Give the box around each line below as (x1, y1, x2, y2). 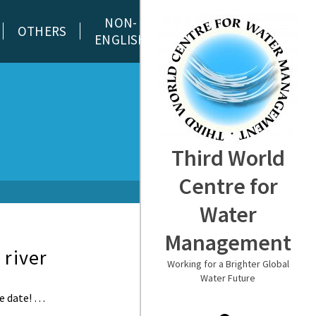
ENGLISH (95, 31, 147, 48)
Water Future (200, 272, 255, 284)
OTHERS (17, 23, 67, 39)
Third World (171, 144, 285, 172)
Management (164, 229, 291, 257)
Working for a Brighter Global (166, 257, 289, 270)
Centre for (178, 172, 278, 200)
